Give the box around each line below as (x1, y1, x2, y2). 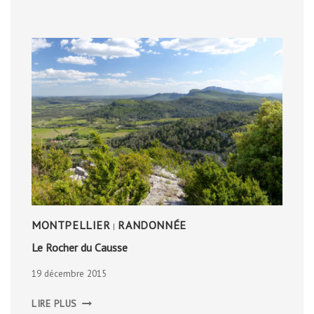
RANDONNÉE (118, 217, 186, 232)
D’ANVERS (76, 1, 120, 15)
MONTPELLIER (32, 217, 111, 232)
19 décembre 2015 (32, 267, 107, 280)
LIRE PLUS (32, 297, 78, 310)
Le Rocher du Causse (32, 240, 128, 254)
